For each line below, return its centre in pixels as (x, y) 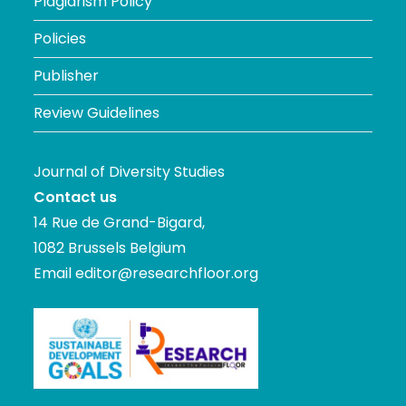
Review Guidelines (97, 113)
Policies (60, 39)
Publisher (67, 76)
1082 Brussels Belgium (110, 248)
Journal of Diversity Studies (130, 172)
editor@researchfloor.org (167, 273)
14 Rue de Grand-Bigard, (120, 222)
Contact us (76, 197)
